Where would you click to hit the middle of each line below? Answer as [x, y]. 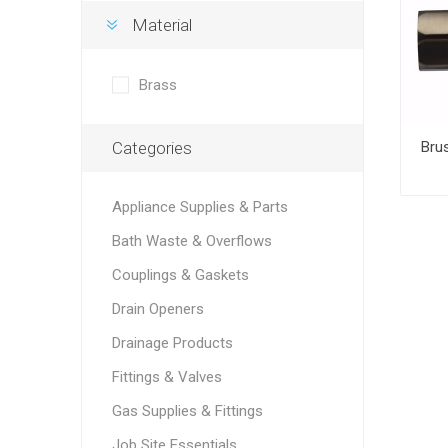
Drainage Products [172, 343]
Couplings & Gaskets [180, 275]
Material [161, 25]
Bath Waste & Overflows [191, 241]
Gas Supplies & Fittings [187, 411]
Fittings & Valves [166, 377]
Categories [151, 148]
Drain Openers [157, 309]
